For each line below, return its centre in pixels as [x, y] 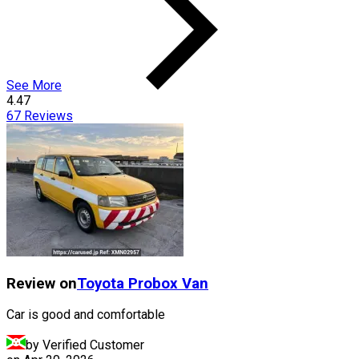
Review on [42, 283]
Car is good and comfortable [86, 315]
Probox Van [168, 283]
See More [34, 85]
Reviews [47, 116]
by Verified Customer [85, 345]
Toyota [101, 283]
